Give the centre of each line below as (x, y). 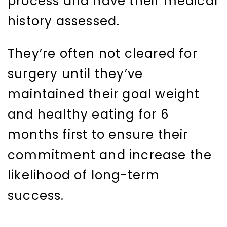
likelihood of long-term (84, 175)
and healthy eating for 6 (88, 115)
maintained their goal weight (104, 94)
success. (36, 196)
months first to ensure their (98, 135)
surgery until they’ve (75, 74)
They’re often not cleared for (103, 54)
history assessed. (64, 21)
